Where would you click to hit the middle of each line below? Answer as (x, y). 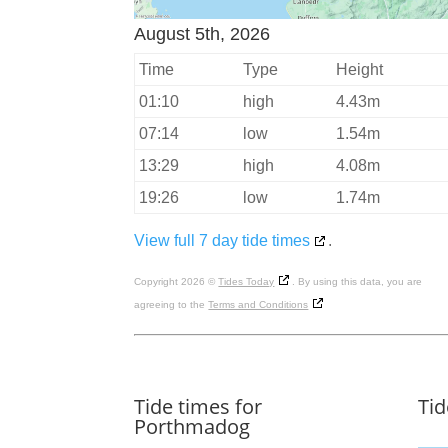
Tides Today (246, 282)
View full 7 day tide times (222, 241)
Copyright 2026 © (176, 282)
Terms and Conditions (258, 305)
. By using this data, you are (357, 282)
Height (360, 70)
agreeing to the (171, 305)
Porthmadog (192, 427)
